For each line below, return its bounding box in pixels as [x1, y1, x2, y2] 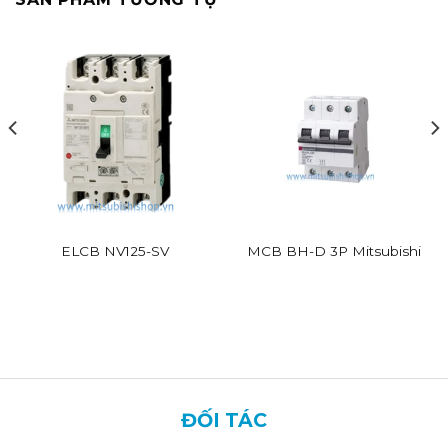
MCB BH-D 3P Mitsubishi [246, 242, 421, 259]
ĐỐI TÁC [181, 408, 267, 433]
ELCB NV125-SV [60, 242, 169, 259]
